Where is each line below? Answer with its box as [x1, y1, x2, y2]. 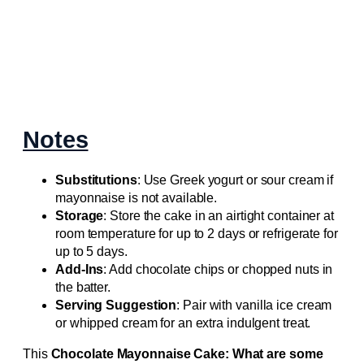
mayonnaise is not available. [55, 191, 218, 206]
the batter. [55, 280, 110, 295]
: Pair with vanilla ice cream [176, 298, 332, 313]
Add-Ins [55, 262, 104, 277]
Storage [55, 209, 104, 223]
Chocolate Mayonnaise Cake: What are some [50, 347, 323, 362]
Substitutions [55, 173, 137, 188]
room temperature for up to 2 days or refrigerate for [55, 227, 338, 241]
